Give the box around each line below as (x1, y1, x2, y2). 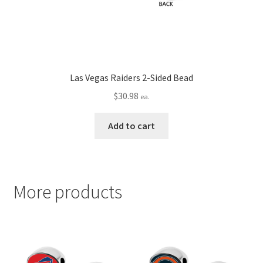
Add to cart (108, 119, 155, 131)
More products (13, 180, 122, 204)
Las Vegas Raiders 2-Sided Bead (70, 72, 193, 84)
